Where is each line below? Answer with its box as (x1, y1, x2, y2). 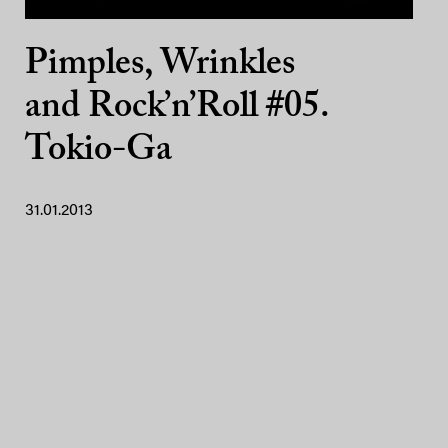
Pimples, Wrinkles (25, 47, 295, 83)
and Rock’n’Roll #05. (25, 90, 329, 126)
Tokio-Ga (25, 133, 172, 169)
